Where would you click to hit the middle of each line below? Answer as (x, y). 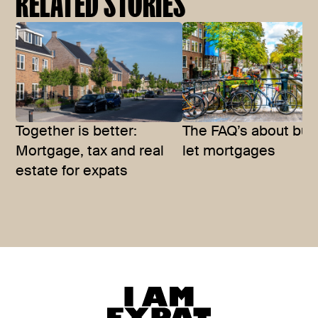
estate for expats (72, 172)
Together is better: (77, 132)
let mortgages (229, 152)
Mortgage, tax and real (90, 152)
